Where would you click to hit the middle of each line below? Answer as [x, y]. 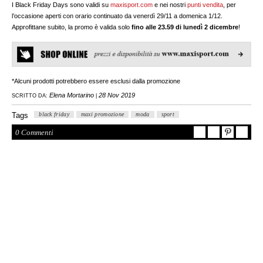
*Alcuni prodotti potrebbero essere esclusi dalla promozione [96, 81]
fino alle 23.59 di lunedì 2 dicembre [185, 27]
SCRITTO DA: [30, 96]
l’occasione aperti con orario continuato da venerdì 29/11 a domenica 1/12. [117, 16]
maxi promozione [102, 114]
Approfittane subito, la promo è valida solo [72, 27]
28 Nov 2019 [117, 95]
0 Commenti [35, 133]
